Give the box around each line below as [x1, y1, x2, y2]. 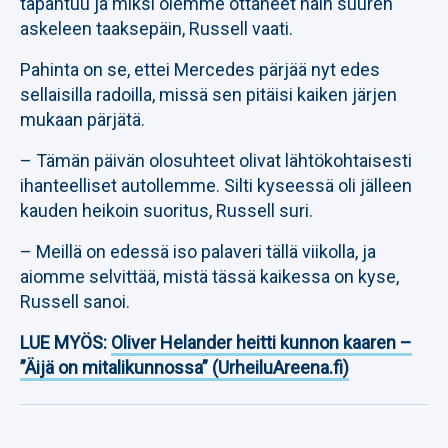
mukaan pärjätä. [20, 109, 145, 130]
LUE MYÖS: [20, 332, 111, 353]
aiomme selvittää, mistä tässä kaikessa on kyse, [20, 266, 399, 287]
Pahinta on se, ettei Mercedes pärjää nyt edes [20, 59, 380, 80]
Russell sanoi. [20, 291, 130, 312]
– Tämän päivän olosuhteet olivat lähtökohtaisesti [20, 150, 412, 171]
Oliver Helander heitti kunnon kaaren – [111, 332, 412, 353]
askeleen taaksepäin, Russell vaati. [20, 18, 293, 39]
